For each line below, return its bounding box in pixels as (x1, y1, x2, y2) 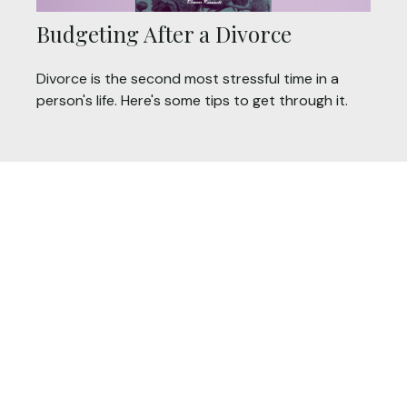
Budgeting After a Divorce (36, 18, 292, 48)
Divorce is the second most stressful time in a (36, 68, 339, 88)
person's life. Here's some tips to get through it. (36, 90, 348, 110)
